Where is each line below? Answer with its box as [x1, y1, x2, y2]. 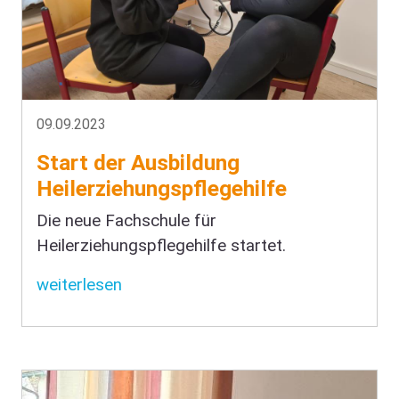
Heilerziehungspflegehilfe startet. [37, 235, 286, 256]
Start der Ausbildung [37, 149, 240, 175]
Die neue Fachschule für [37, 210, 216, 231]
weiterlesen [37, 274, 122, 295]
